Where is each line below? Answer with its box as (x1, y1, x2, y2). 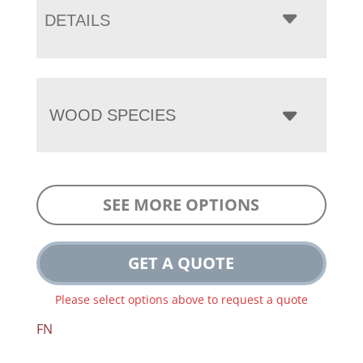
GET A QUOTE (128, 252, 235, 275)
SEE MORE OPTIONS (103, 194, 260, 216)
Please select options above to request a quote (54, 292, 308, 308)
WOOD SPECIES (49, 106, 176, 125)
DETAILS (44, 11, 110, 30)
